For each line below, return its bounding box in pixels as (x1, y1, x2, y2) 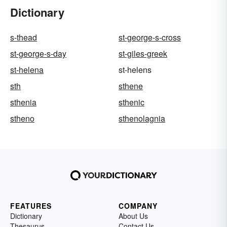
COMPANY (119, 201, 158, 211)
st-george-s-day (10, 48, 66, 60)
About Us (119, 211, 148, 221)
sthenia (10, 96, 36, 108)
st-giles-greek (119, 48, 167, 60)
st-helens (119, 64, 152, 76)
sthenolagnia (119, 112, 165, 125)
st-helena (10, 64, 44, 76)
